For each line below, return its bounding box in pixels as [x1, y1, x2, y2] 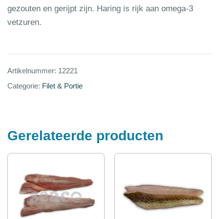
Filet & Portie [42, 81, 83, 90]
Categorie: [7, 81, 42, 90]
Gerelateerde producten [7, 128, 163, 143]
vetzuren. [7, 17, 42, 27]
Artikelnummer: [7, 66, 58, 75]
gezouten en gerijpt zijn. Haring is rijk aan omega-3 [7, 3, 193, 13]
